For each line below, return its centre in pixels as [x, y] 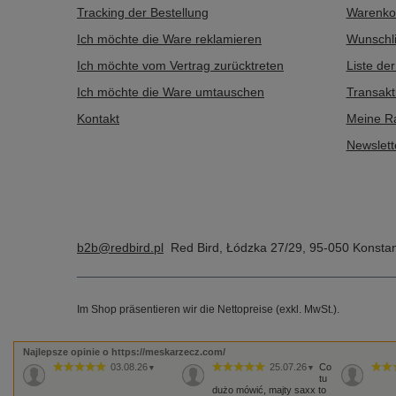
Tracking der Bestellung [143, 12]
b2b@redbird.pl [120, 247]
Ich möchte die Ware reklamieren [169, 39]
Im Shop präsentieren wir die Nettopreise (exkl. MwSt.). [208, 309]
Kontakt [98, 118]
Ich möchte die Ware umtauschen [171, 92]
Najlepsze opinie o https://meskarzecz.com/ [124, 352]
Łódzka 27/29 [264, 247]
